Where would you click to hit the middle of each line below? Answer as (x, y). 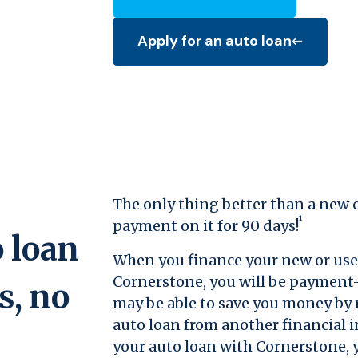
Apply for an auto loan (215, 41)
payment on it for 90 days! (206, 225)
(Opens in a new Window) (225, 51)
